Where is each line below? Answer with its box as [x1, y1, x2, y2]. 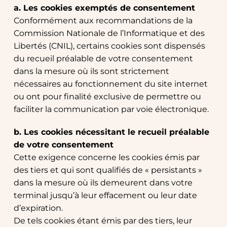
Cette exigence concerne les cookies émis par [13, 153, 200, 163]
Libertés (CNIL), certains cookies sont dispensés [13, 41, 205, 51]
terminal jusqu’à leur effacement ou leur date [13, 191, 197, 201]
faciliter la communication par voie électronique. [13, 104, 209, 115]
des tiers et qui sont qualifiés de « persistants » [13, 165, 202, 175]
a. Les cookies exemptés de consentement [13, 3, 195, 13]
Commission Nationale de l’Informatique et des [13, 28, 205, 39]
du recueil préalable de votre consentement [13, 54, 193, 64]
